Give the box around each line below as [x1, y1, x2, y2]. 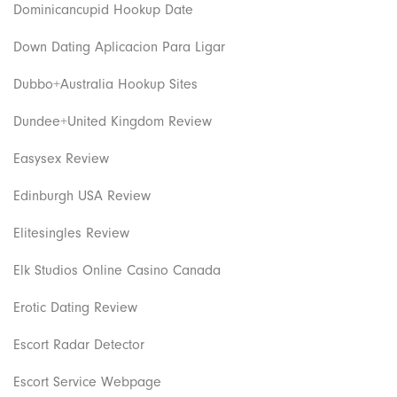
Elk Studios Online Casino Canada [13, 261, 221, 278]
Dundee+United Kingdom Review [13, 113, 212, 129]
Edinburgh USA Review [13, 187, 151, 204]
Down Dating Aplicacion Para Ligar [13, 38, 225, 55]
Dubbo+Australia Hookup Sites [13, 75, 198, 92]
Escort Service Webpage [13, 373, 161, 390]
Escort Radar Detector [13, 336, 144, 353]
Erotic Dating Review [13, 299, 137, 315]
